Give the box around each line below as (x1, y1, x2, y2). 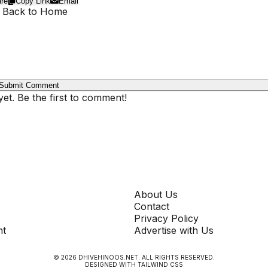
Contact (134, 200, 169, 212)
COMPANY (134, 176, 185, 188)
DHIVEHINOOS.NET (78, 253, 138, 261)
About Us (134, 188, 178, 200)
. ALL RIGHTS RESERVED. (138, 253, 215, 261)
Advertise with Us (134, 224, 214, 236)
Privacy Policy (134, 212, 199, 224)
